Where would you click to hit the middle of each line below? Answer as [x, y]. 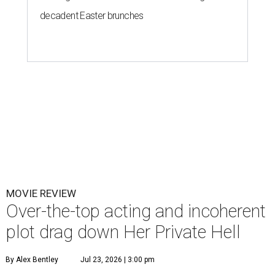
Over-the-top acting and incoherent [136, 211]
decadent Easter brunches [92, 15]
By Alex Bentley [32, 259]
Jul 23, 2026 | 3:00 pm [118, 259]
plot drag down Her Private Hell [123, 232]
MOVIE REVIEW [41, 193]
